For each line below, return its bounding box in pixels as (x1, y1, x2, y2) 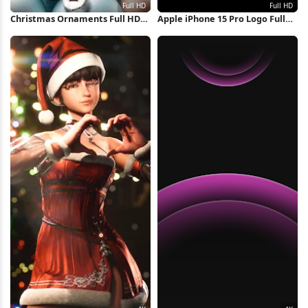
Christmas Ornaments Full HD (10, 12, 140, 25)
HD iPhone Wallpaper (157, 25, 250, 38)
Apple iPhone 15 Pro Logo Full (157, 12, 285, 25)
